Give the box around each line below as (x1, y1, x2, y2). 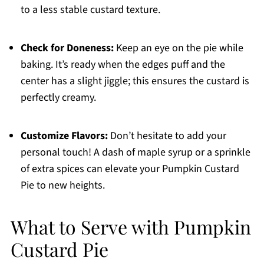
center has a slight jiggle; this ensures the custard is (20, 74, 249, 89)
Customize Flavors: (20, 128, 108, 144)
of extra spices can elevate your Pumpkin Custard (20, 161, 239, 177)
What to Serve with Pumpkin (10, 214, 251, 240)
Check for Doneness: (20, 41, 114, 56)
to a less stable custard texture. (20, 2, 160, 18)
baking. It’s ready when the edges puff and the (20, 57, 225, 72)
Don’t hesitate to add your (107, 128, 226, 144)
